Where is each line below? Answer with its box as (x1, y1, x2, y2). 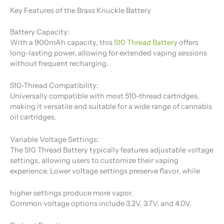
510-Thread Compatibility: (10, 81, 98, 90)
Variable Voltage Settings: (10, 134, 99, 144)
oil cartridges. (10, 112, 56, 122)
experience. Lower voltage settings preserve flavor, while (10, 166, 200, 175)
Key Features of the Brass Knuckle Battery (10, 5, 151, 15)
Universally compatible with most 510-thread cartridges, (10, 91, 199, 101)
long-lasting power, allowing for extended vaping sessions (10, 48, 207, 57)
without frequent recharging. (10, 58, 108, 68)
